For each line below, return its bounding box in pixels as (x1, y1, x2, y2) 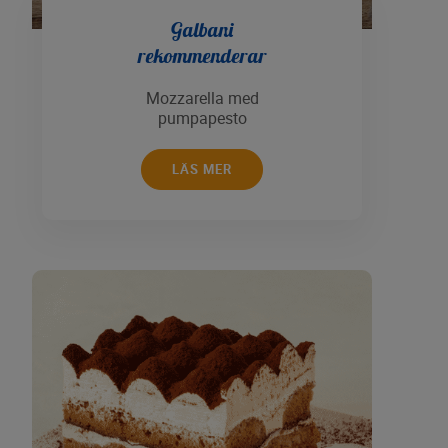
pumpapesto (157, 109, 247, 128)
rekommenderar (137, 43, 267, 68)
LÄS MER (172, 162, 232, 177)
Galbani (171, 17, 233, 42)
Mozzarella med (145, 89, 259, 108)
